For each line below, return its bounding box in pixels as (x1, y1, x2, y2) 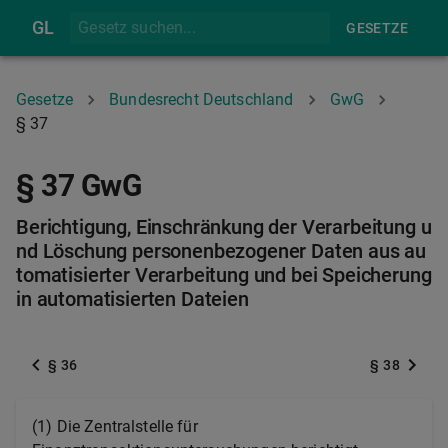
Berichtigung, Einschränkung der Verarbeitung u (16, 215, 432, 239)
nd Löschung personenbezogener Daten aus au (16, 239, 427, 263)
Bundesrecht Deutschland (109, 90, 294, 109)
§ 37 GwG (16, 168, 142, 203)
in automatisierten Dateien (16, 287, 249, 311)
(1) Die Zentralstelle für (32, 417, 198, 436)
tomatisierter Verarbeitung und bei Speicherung (16, 263, 432, 287)
